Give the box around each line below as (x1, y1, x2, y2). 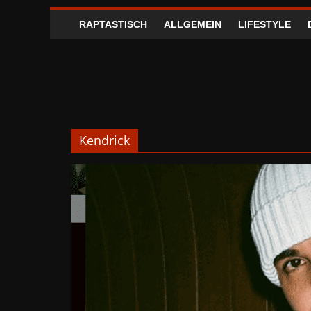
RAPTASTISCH (79, 19, 147, 30)
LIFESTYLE (238, 19, 291, 30)
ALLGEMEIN (164, 19, 221, 30)
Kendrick (79, 132, 130, 149)
